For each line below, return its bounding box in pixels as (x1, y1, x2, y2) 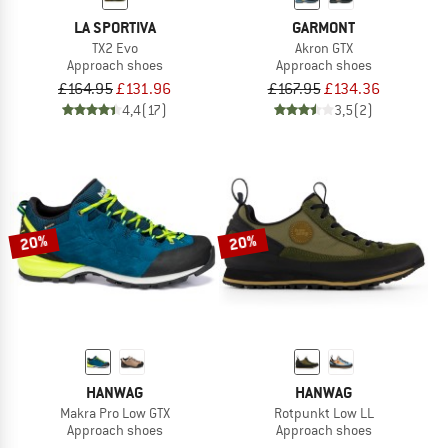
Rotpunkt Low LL (273, 404, 374, 423)
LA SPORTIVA (73, 16, 156, 38)
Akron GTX (294, 38, 353, 57)
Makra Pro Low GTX (59, 404, 170, 423)
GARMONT (292, 16, 355, 38)
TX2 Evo (91, 38, 138, 57)
